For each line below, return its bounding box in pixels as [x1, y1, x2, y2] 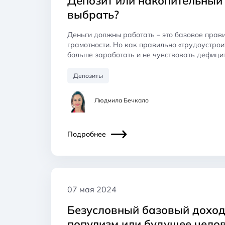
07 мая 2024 [67, 184, 117, 194]
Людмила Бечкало [94, 96, 149, 104]
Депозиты [73, 71, 103, 79]
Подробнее [67, 129, 106, 139]
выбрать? [67, 7, 119, 22]
